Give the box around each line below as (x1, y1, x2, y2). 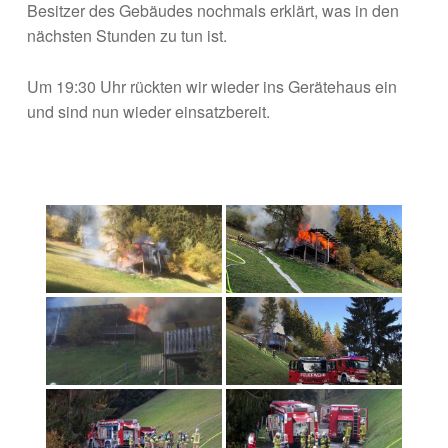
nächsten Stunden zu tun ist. (26, 24, 227, 48)
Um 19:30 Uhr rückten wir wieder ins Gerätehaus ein (26, 75, 397, 99)
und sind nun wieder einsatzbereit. (26, 100, 270, 124)
